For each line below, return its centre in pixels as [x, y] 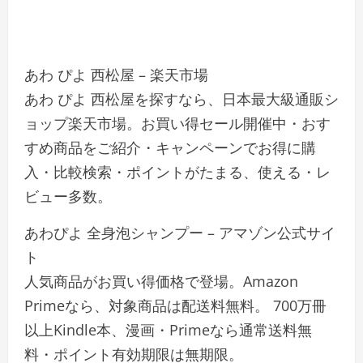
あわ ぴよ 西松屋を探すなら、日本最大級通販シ [181, 99]
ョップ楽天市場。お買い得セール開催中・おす [177, 123]
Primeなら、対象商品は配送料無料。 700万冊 [175, 305]
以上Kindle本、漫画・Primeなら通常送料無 [168, 330]
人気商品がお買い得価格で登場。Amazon [161, 281]
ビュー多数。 [68, 196]
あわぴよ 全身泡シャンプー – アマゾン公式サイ [180, 233]
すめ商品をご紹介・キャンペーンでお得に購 [170, 147]
